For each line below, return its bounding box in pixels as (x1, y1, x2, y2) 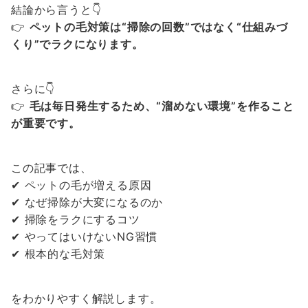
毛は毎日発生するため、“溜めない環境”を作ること (29, 99, 294, 113)
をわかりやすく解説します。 (11, 291, 162, 305)
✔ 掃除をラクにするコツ (11, 212, 140, 226)
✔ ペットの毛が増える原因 (11, 178, 152, 192)
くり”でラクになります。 (11, 37, 144, 51)
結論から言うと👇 (11, 3, 102, 16)
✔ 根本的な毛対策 (11, 247, 106, 261)
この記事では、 (11, 161, 92, 175)
